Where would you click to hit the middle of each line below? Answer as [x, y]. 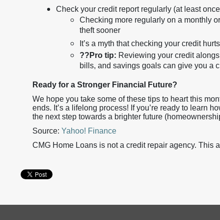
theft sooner [100, 31]
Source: [47, 131]
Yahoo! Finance [89, 131]
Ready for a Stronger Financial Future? [105, 85]
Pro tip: [103, 55]
